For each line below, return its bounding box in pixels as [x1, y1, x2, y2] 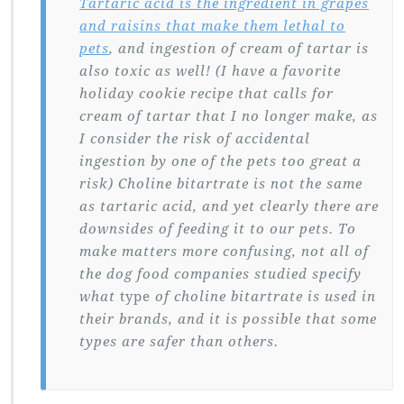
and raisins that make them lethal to [79, 18, 345, 34]
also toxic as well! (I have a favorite [79, 63, 341, 79]
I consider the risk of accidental [79, 131, 310, 147]
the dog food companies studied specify [79, 266, 362, 282]
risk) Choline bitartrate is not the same [79, 176, 363, 192]
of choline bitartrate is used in [155, 289, 376, 305]
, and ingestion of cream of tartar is [109, 41, 369, 57]
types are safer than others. [79, 334, 279, 350]
